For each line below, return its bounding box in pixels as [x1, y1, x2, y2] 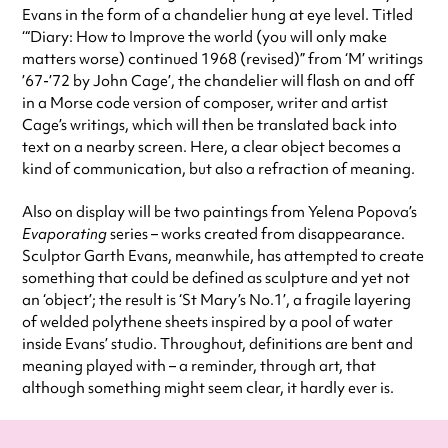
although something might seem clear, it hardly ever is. [22, 378, 394, 398]
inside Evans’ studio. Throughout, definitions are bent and [22, 334, 413, 354]
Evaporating [22, 224, 110, 244]
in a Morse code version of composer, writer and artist [22, 93, 388, 113]
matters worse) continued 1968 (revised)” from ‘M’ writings [22, 49, 423, 69]
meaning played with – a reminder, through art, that [22, 356, 376, 376]
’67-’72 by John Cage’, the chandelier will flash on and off [22, 71, 414, 91]
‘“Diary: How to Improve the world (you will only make [22, 27, 387, 47]
